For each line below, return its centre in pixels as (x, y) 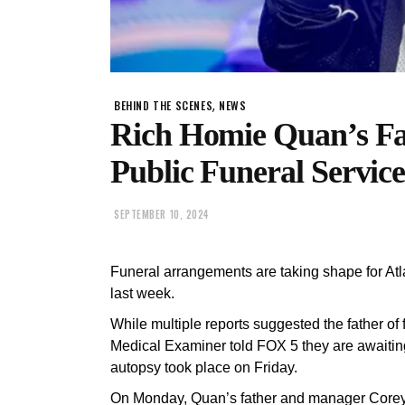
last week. (142, 293)
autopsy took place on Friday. (204, 367)
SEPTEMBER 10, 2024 (162, 215)
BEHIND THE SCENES (164, 106)
